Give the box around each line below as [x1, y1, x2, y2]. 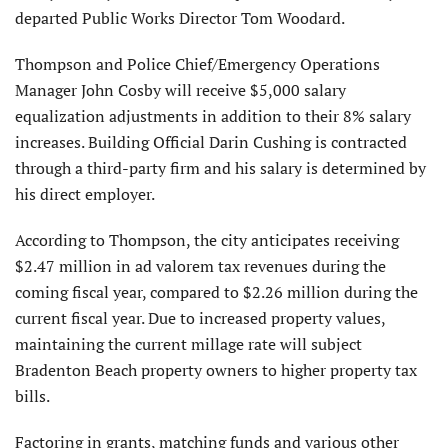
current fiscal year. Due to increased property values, [15, 306, 385, 329]
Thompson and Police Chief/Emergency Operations [15, 52, 380, 75]
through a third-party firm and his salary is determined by [15, 156, 426, 179]
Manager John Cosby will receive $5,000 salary [15, 78, 346, 101]
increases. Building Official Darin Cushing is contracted [15, 130, 407, 153]
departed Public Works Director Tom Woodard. [15, 6, 345, 29]
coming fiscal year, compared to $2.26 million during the [15, 280, 418, 303]
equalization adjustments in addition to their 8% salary [15, 104, 411, 127]
